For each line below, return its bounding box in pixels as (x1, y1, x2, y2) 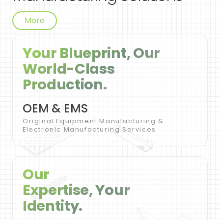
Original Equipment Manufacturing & (23, 117, 164, 126)
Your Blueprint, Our (23, 43, 160, 63)
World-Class (23, 59, 115, 79)
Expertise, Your (23, 180, 130, 200)
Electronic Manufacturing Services (23, 125, 156, 134)
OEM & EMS (23, 100, 88, 117)
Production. (23, 75, 107, 95)
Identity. (23, 196, 83, 216)
